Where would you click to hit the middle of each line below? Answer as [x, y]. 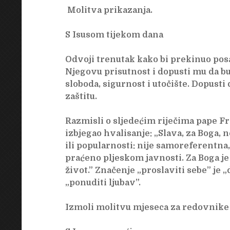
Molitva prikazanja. [109, 11]
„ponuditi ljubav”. [103, 183]
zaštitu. [81, 97]
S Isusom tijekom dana [114, 35]
